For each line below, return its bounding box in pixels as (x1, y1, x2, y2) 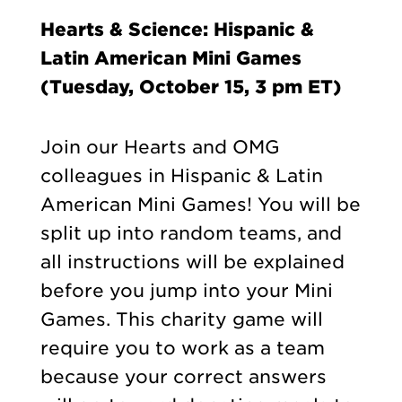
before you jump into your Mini (39, 279, 333, 301)
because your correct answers (39, 365, 327, 388)
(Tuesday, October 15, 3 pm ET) (39, 76, 342, 99)
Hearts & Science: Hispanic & (39, 19, 314, 41)
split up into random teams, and (39, 222, 342, 244)
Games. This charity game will (39, 308, 323, 330)
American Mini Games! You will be (39, 193, 361, 215)
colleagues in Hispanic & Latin (39, 164, 323, 187)
